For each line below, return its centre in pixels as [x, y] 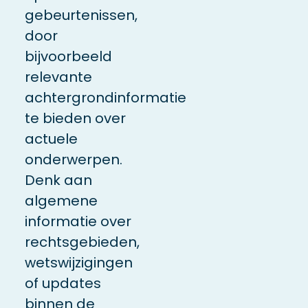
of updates [63, 283]
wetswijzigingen [78, 262]
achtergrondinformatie [105, 97]
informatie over [78, 221]
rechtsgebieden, [82, 242]
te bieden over [75, 118]
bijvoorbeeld [68, 56]
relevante [58, 77]
